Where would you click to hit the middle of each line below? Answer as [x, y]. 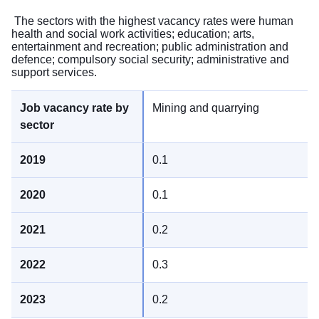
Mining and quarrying [206, 108]
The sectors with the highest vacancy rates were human [152, 21]
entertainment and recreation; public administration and [150, 47]
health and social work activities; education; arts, [133, 34]
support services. [54, 73]
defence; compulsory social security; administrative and [150, 60]
